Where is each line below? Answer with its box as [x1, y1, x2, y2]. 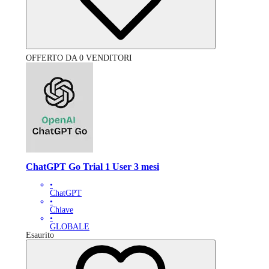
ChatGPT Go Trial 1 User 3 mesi [26, 160, 159, 172]
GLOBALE [50, 222, 89, 232]
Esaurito [26, 231, 54, 240]
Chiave [50, 205, 73, 215]
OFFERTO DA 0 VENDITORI [26, 53, 132, 63]
